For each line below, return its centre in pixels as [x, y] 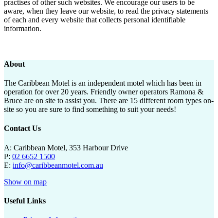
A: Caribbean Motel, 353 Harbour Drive [66, 147]
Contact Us [22, 128]
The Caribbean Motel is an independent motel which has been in [103, 83]
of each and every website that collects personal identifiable [95, 19]
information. [23, 28]
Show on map [25, 182]
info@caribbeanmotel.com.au [58, 165]
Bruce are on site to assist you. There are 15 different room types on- [109, 101]
